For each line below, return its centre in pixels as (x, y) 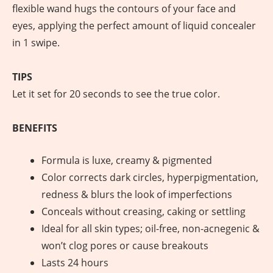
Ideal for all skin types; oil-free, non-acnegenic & (151, 229)
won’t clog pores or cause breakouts (125, 246)
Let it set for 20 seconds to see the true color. (116, 94)
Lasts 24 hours (75, 263)
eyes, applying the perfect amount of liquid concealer (134, 25)
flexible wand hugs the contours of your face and (124, 8)
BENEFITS (35, 128)
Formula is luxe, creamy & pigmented (127, 161)
